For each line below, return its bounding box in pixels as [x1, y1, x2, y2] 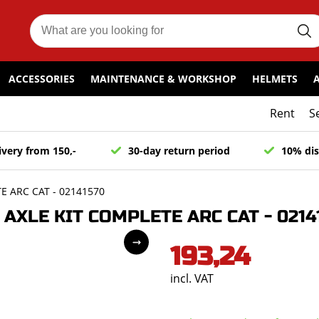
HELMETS [252, 72, 298, 86]
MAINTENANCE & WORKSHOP [90, 72, 236, 86]
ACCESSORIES [9, 72, 75, 86]
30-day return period [127, 144, 230, 157]
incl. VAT [170, 271, 214, 286]
